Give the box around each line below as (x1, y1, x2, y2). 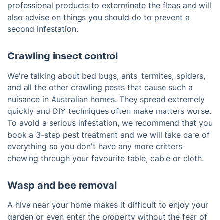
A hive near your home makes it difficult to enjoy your (7, 199, 208, 210)
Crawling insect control (7, 50, 118, 62)
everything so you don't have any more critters (7, 141, 182, 151)
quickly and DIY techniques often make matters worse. (7, 106, 211, 116)
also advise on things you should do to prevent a (7, 12, 190, 22)
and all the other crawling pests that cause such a (7, 82, 192, 92)
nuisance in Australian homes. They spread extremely (7, 94, 205, 104)
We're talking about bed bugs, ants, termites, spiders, (7, 70, 205, 81)
